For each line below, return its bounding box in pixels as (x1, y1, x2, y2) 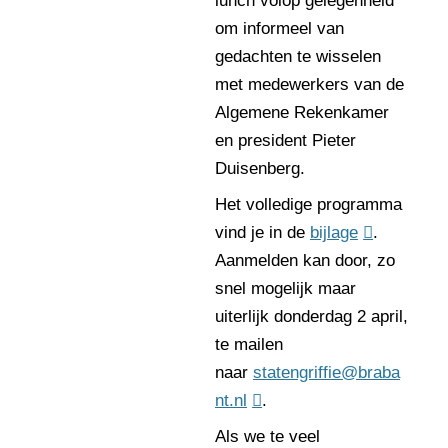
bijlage (310, 223, 358, 242)
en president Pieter (215, 131, 356, 150)
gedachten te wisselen (215, 47, 381, 66)
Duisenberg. (215, 159, 305, 178)
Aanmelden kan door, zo (215, 251, 395, 270)
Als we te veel (215, 427, 320, 446)
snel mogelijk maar (215, 279, 356, 298)
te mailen (215, 335, 283, 354)
